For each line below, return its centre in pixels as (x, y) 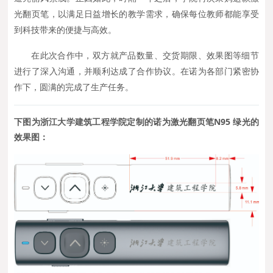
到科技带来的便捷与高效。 (66, 30)
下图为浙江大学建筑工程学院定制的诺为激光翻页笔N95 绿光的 (136, 122)
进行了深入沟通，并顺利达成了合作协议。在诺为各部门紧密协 (136, 72)
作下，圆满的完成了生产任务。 (74, 88)
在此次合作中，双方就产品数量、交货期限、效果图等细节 (145, 56)
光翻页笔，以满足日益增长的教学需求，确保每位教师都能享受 (136, 15)
